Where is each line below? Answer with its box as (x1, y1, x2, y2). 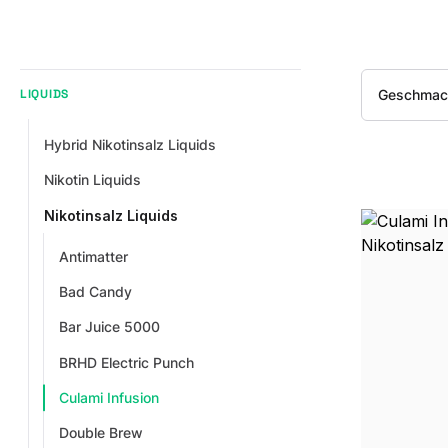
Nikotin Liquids (44, 171, 142, 189)
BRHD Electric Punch (58, 353, 194, 371)
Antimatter (58, 247, 128, 265)
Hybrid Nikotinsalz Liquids (44, 135, 217, 153)
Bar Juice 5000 (58, 318, 160, 336)
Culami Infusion (58, 389, 159, 407)
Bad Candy (58, 282, 132, 300)
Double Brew (58, 424, 143, 442)
